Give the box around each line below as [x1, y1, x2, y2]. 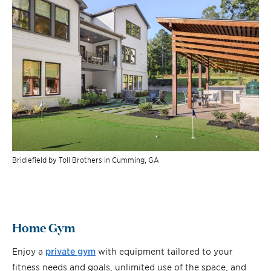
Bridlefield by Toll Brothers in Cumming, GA [12, 154, 159, 164]
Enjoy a [12, 244, 45, 256]
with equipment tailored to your [96, 244, 233, 256]
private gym [45, 244, 96, 256]
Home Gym [12, 217, 75, 236]
